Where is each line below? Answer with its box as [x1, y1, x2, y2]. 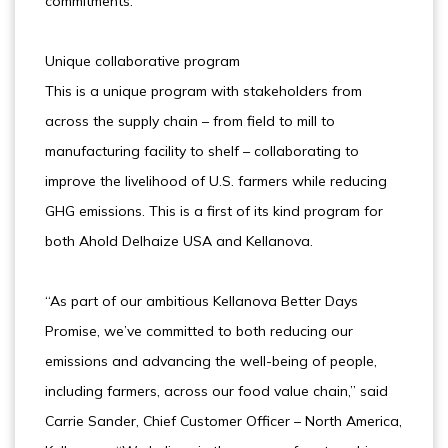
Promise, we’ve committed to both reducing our [45, 322, 353, 340]
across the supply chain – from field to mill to [45, 112, 335, 130]
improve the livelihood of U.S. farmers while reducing [45, 172, 387, 190]
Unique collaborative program [45, 52, 240, 70]
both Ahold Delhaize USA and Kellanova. [45, 232, 313, 250]
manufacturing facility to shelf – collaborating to [45, 142, 359, 160]
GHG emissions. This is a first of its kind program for [45, 202, 383, 220]
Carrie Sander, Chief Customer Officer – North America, [45, 412, 402, 430]
